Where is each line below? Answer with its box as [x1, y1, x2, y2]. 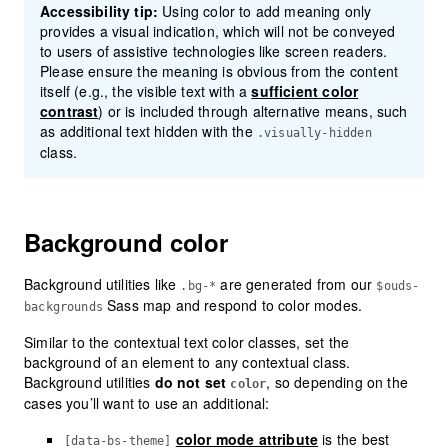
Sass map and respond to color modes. [102, 295, 363, 316]
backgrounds [24, 300, 103, 315]
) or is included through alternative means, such [98, 101, 408, 122]
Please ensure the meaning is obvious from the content [40, 61, 399, 82]
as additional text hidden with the [40, 121, 257, 142]
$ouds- [376, 279, 420, 294]
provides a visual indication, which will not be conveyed [40, 21, 396, 42]
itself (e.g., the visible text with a [40, 81, 252, 102]
